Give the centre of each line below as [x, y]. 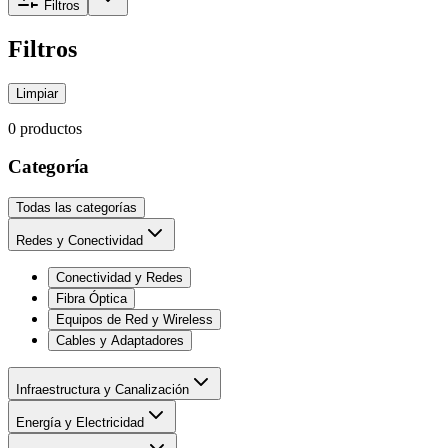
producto [46, 128]
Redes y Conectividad [79, 240]
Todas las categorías [76, 207]
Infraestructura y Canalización [102, 389]
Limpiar [37, 93]
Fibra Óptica [91, 298]
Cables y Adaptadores [120, 340]
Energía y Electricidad [80, 422]
